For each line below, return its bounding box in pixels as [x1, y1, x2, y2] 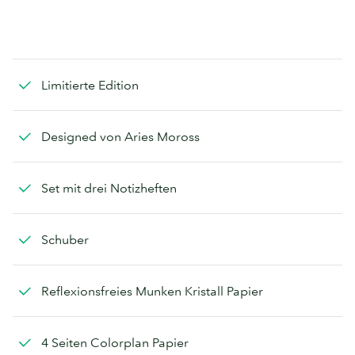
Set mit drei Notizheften [41, 179, 177, 196]
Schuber [41, 231, 89, 247]
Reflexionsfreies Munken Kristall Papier [41, 282, 263, 299]
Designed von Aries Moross [41, 128, 200, 144]
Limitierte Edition [41, 76, 139, 93]
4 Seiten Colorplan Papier [41, 334, 189, 350]
